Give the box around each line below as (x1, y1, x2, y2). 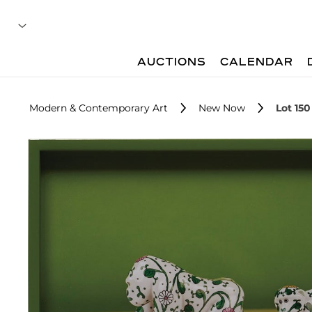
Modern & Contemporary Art (29, 102, 168, 114)
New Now (198, 102, 245, 114)
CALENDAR (220, 57, 294, 68)
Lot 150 (276, 102, 311, 114)
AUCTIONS (137, 57, 207, 68)
